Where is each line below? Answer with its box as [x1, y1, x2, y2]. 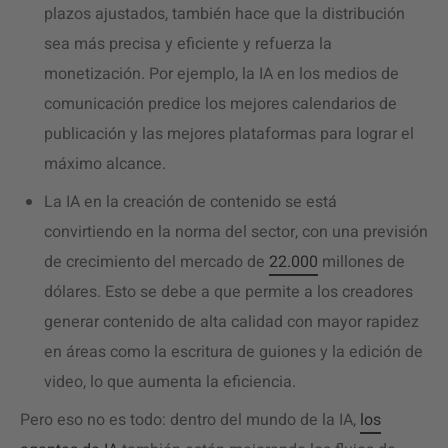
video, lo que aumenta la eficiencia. [44, 370, 304, 394]
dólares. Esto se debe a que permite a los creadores [44, 280, 413, 304]
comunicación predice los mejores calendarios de [44, 92, 397, 116]
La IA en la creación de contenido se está [44, 190, 337, 214]
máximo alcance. [44, 152, 166, 176]
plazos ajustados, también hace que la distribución [44, 2, 405, 26]
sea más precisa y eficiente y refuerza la [44, 32, 332, 56]
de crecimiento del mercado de [44, 250, 269, 274]
